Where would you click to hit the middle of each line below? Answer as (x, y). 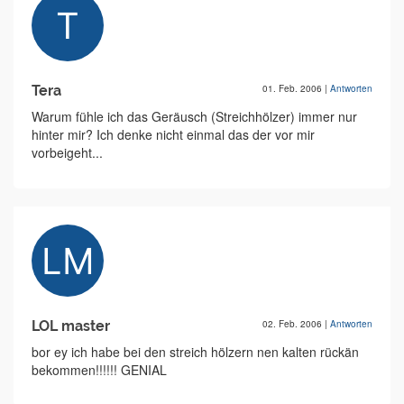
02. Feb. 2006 (294, 324)
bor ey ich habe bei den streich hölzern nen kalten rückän (195, 352)
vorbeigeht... (67, 152)
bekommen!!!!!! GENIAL (99, 370)
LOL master (71, 326)
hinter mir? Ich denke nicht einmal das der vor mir (173, 134)
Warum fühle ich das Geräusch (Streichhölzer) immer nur (194, 116)
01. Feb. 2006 (294, 88)
